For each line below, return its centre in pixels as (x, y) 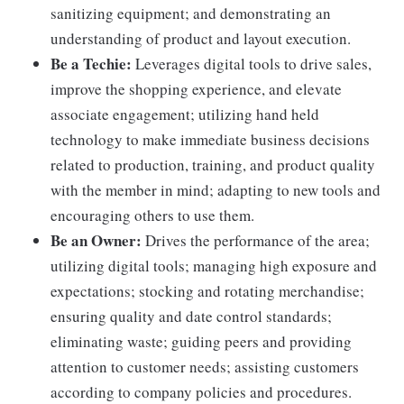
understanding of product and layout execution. (201, 38)
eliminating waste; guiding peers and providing (201, 341)
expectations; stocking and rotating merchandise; (207, 290)
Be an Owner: (96, 240)
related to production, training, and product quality (213, 164)
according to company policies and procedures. (201, 391)
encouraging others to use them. (152, 215)
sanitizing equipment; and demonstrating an (191, 13)
